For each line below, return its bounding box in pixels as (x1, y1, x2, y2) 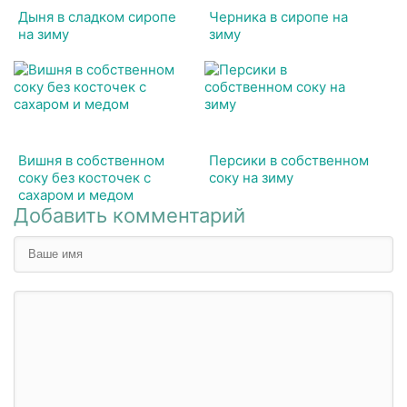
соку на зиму (209, 168, 294, 186)
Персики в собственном (209, 151, 370, 169)
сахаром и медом (18, 185, 134, 203)
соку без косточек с (18, 168, 151, 186)
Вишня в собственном (18, 151, 164, 169)
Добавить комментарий (14, 203, 245, 227)
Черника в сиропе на (209, 7, 349, 25)
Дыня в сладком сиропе (18, 7, 176, 25)
